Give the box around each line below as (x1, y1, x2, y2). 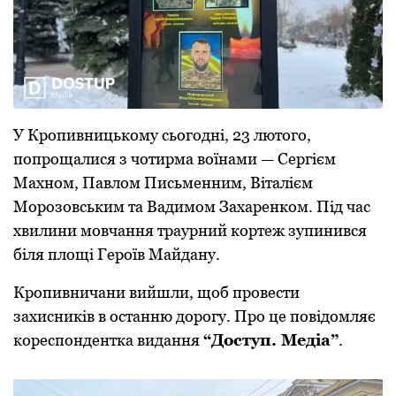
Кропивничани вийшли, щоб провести (13, 283, 300, 302)
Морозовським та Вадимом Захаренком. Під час (13, 197, 370, 217)
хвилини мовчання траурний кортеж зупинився (13, 221, 367, 240)
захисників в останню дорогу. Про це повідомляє (13, 307, 376, 326)
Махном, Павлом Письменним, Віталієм (13, 173, 313, 193)
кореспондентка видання (13, 331, 203, 350)
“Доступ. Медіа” (203, 331, 339, 350)
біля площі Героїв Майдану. (13, 245, 224, 264)
